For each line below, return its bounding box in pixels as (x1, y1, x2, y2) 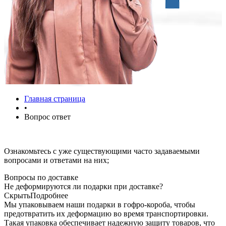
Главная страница (24, 94, 85, 103)
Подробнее (30, 191, 68, 200)
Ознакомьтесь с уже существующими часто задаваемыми (4, 146, 200, 155)
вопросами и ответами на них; (4, 155, 109, 164)
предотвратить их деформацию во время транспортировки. (4, 209, 208, 218)
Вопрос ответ (24, 112, 71, 121)
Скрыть (4, 191, 30, 200)
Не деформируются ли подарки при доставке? (4, 182, 163, 191)
